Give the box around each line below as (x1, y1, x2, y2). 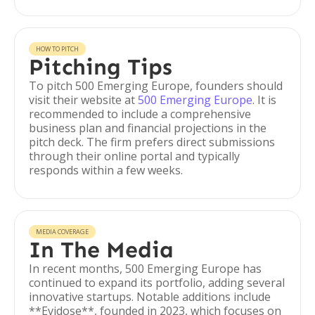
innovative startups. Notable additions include (29, 289, 271, 304)
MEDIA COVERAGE (36, 227, 89, 236)
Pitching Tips (29, 53, 172, 80)
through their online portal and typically (29, 148, 240, 164)
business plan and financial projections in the (29, 120, 266, 136)
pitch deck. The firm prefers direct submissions (29, 134, 275, 150)
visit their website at (29, 92, 138, 108)
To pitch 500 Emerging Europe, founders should (29, 78, 283, 94)
